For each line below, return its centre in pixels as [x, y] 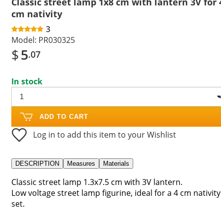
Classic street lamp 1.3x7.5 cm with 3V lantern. [97, 182]
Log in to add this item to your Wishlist [105, 134]
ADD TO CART [64, 116]
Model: [24, 40]
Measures [81, 163]
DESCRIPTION [37, 163]
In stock [27, 81]
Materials [116, 163]
